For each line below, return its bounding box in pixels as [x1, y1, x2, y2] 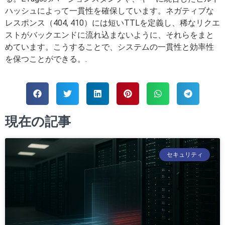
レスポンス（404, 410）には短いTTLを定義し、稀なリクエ [5, 18, 220, 28]
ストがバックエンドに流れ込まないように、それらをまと [5, 30, 214, 40]
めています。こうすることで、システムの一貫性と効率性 [5, 42, 214, 52]
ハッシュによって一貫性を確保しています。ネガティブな [5, 6, 214, 16]
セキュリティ [166, 151, 203, 159]
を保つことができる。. [5, 54, 87, 64]
